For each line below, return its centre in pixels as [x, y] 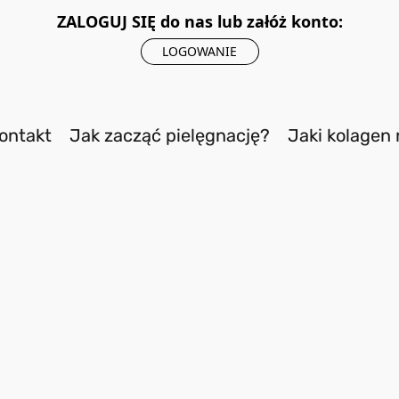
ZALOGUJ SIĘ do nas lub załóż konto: [199, 21]
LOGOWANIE [199, 51]
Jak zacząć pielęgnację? [169, 135]
